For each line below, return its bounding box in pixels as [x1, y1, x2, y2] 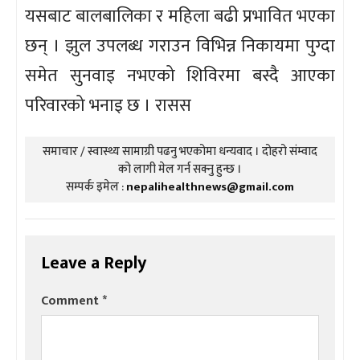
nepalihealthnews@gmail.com [126, 177, 294, 198]
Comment [41, 290, 102, 313]
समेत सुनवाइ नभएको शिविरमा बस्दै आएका [25, 61, 335, 92]
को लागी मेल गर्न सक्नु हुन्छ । [118, 159, 242, 180]
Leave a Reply [41, 248, 146, 279]
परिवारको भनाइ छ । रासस [25, 91, 191, 121]
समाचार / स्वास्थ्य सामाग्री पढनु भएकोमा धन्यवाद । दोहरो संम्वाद [43, 141, 317, 162]
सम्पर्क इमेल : [66, 177, 126, 198]
